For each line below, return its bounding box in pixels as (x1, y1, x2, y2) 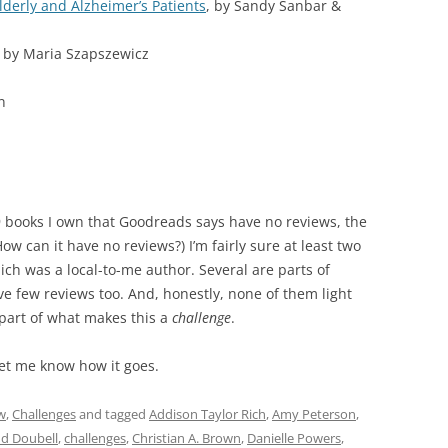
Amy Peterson (272, 404, 356, 423)
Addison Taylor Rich (149, 404, 266, 423)
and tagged (76, 404, 149, 423)
